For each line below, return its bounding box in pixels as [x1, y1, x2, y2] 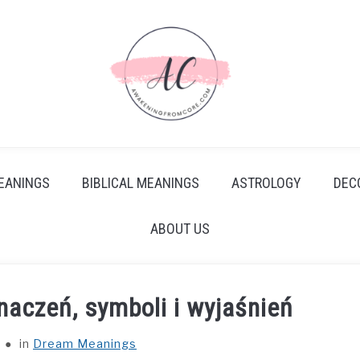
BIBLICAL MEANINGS [82, 174, 199, 191]
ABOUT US [150, 220, 210, 237]
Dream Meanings [32, 337, 137, 350]
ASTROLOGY [231, 174, 301, 191]
